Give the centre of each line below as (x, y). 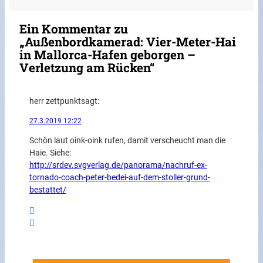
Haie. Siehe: (50, 153)
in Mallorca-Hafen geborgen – (108, 55)
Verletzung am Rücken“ (87, 68)
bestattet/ (48, 190)
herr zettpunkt (55, 101)
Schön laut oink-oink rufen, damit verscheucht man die (127, 141)
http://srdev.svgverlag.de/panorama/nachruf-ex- (118, 166)
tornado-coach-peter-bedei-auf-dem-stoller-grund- (119, 178)
